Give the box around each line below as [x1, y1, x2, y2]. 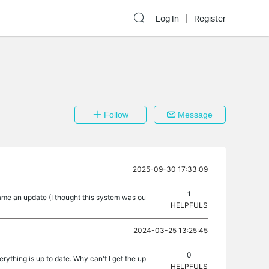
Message [175, 110, 213, 119]
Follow [101, 110, 128, 119]
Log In [156, 13, 179, 24]
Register [194, 13, 226, 24]
